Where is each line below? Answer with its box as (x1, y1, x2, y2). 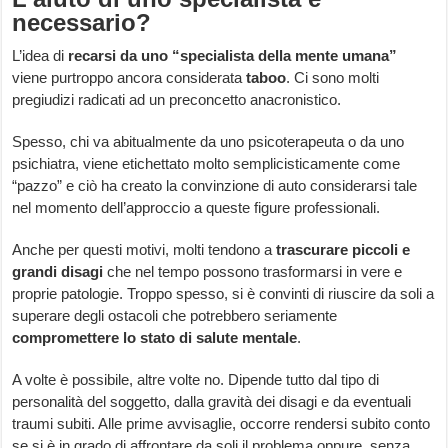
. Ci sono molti (286, 69, 380, 87)
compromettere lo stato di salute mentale (12, 329, 298, 347)
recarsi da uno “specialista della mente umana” (68, 47, 398, 65)
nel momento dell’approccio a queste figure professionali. (12, 199, 381, 217)
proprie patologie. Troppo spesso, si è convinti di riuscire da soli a (12, 285, 435, 303)
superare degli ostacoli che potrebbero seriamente (12, 307, 338, 325)
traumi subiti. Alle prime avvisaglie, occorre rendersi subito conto (12, 415, 431, 433)
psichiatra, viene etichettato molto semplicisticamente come (12, 155, 401, 173)
